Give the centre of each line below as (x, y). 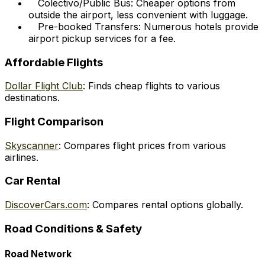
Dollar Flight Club (44, 86)
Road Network (38, 254)
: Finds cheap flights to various (151, 86)
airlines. (22, 157)
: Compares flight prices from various (142, 145)
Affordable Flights (54, 62)
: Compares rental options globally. (165, 205)
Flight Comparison (54, 122)
